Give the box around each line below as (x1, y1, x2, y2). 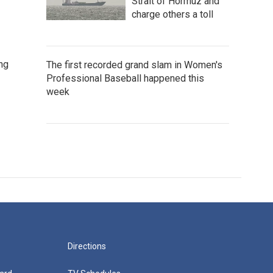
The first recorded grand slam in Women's (46, 59, 222, 71)
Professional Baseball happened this (46, 73, 204, 84)
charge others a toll (132, 9, 213, 20)
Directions (67, 241, 106, 251)
